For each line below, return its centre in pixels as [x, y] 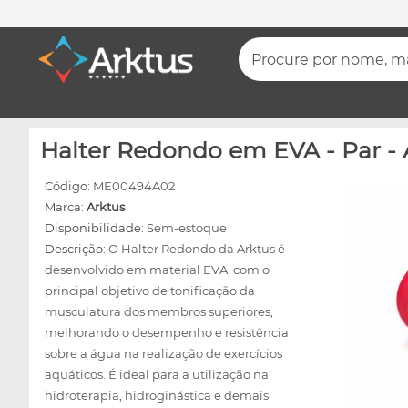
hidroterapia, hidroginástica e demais [157, 395]
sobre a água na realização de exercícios [163, 353]
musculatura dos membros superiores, [159, 311]
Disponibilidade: [96, 228]
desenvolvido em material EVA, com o [157, 270]
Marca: [66, 207]
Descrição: [76, 249]
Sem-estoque [187, 228]
